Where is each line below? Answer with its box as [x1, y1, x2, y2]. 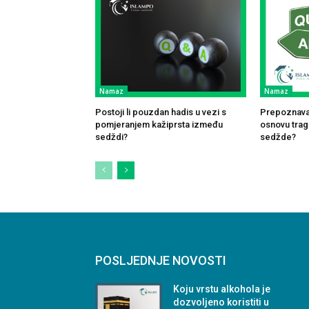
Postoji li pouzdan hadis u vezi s [95, 106, 226, 117]
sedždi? [95, 131, 128, 142]
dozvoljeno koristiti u [173, 296, 270, 308]
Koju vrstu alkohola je [173, 283, 271, 295]
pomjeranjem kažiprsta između [95, 119, 223, 130]
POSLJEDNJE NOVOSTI [95, 252, 226, 268]
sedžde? [259, 131, 296, 142]
